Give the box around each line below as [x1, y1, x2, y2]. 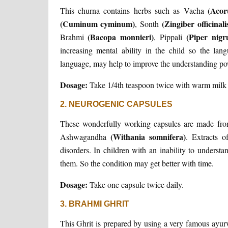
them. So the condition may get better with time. [60, 158, 214, 169]
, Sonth [135, 18, 159, 30]
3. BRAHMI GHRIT [60, 199, 129, 209]
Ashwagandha [60, 131, 106, 142]
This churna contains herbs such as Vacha [60, 5, 208, 16]
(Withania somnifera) [106, 131, 186, 143]
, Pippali [154, 32, 186, 43]
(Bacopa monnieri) [88, 31, 154, 43]
